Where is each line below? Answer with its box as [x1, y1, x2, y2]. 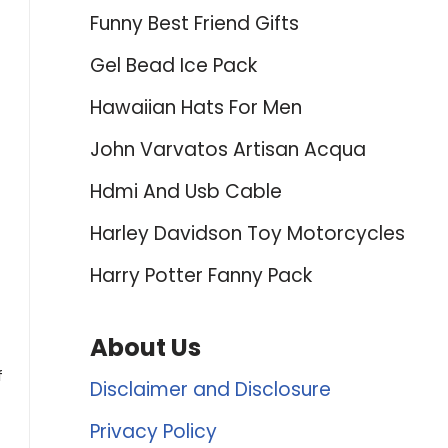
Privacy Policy [89, 418, 217, 445]
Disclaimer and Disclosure [89, 376, 331, 403]
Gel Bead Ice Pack [89, 52, 257, 79]
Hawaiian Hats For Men [89, 94, 302, 121]
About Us [89, 331, 201, 364]
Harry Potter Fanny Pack [89, 262, 312, 289]
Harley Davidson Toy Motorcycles [89, 220, 405, 247]
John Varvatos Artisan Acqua [89, 136, 366, 163]
